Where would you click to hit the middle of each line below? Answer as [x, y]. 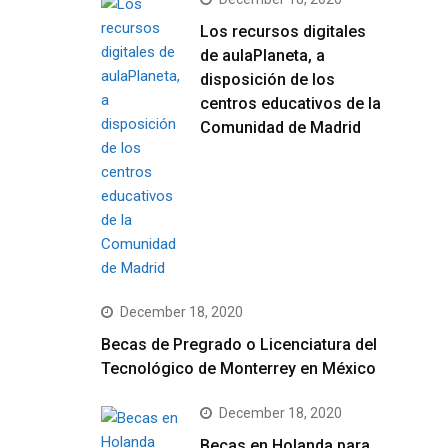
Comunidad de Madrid [280, 127]
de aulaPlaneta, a [262, 55]
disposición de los [267, 79]
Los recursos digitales [283, 31]
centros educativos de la [290, 103]
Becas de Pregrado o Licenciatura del [239, 344]
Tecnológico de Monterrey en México [238, 368]
